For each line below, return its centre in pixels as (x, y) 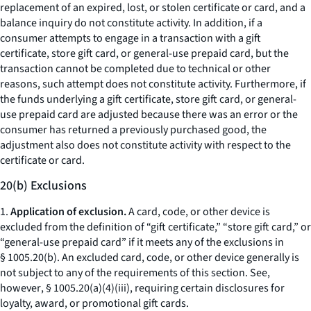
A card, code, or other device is (198, 212)
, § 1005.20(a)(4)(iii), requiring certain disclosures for (163, 288)
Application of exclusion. (68, 212)
